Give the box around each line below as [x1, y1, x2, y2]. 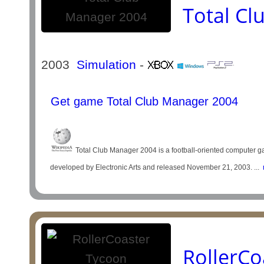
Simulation [77, 58, 137, 71]
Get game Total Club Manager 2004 [47, 95, 239, 108]
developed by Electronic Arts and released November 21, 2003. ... [50, 163, 260, 171]
